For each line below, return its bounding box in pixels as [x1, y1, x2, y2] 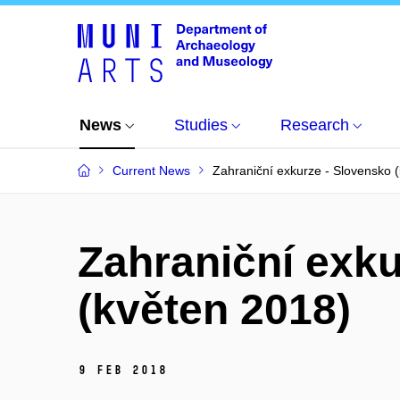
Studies [174, 116, 228, 134]
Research [280, 116, 349, 134]
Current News [112, 163, 190, 178]
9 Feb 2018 [78, 362, 167, 378]
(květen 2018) [78, 286, 351, 333]
